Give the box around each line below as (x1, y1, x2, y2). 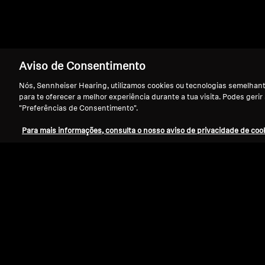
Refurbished (96, 238, 149, 248)
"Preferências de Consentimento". (19, 105, 138, 112)
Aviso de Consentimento (19, 62, 146, 73)
